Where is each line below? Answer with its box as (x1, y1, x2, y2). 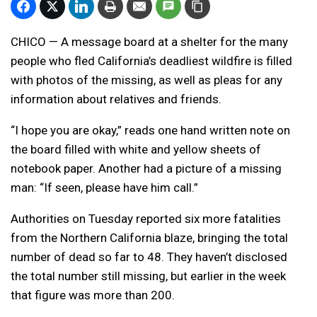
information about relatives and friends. (11, 92, 221, 106)
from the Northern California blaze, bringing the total (11, 231, 288, 245)
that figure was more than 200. (11, 288, 175, 302)
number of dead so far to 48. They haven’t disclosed (11, 250, 287, 264)
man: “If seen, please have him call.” (11, 180, 198, 195)
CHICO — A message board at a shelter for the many (11, 35, 288, 49)
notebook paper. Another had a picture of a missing (11, 161, 282, 175)
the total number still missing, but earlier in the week (11, 269, 286, 283)
